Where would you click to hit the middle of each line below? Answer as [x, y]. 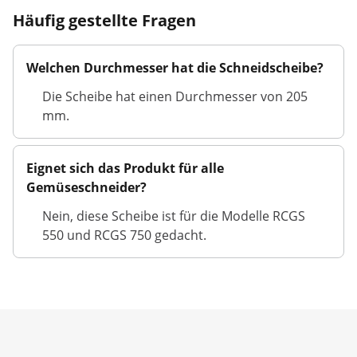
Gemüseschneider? [86, 187]
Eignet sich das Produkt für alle [125, 168]
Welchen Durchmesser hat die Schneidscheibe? [175, 68]
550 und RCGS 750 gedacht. [124, 235]
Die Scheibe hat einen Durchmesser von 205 [175, 96]
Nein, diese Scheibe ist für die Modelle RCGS [174, 216]
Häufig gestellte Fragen [104, 20]
